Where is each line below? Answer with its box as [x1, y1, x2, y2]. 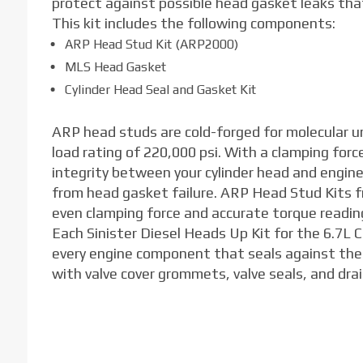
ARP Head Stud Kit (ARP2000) [64, 36, 238, 52]
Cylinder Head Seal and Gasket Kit [64, 81, 256, 97]
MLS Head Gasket [64, 58, 166, 75]
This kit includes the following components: [51, 14, 335, 32]
